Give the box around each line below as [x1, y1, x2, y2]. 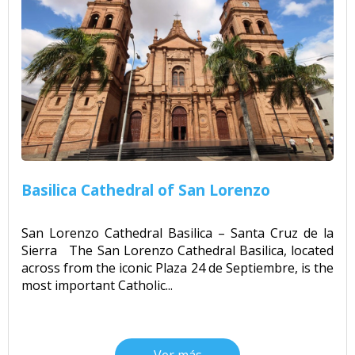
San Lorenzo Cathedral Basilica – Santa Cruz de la [21, 224, 334, 242]
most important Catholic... [21, 277, 173, 295]
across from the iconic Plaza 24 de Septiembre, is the [21, 259, 334, 277]
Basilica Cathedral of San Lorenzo [21, 179, 270, 201]
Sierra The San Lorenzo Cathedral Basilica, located [21, 242, 334, 260]
